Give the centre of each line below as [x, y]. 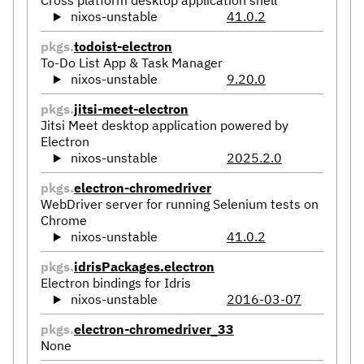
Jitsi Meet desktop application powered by [165, 126]
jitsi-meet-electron [131, 109]
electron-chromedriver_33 [154, 329]
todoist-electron [123, 47]
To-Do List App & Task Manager [132, 63]
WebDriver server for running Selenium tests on [180, 204]
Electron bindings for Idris [116, 283]
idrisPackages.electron [144, 267]
